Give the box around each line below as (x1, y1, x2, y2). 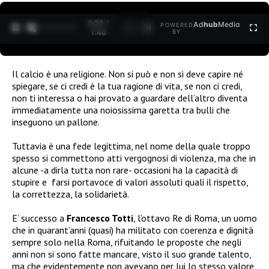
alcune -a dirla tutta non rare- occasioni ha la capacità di (12, 163, 238, 176)
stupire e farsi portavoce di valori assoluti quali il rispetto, (12, 175, 248, 188)
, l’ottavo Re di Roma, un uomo (133, 211, 257, 224)
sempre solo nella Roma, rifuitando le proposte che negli (12, 235, 241, 248)
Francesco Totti (64, 211, 133, 224)
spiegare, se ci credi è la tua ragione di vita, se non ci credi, (12, 79, 242, 92)
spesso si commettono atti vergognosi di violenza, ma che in (12, 151, 256, 164)
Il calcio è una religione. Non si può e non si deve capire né (12, 67, 243, 80)
